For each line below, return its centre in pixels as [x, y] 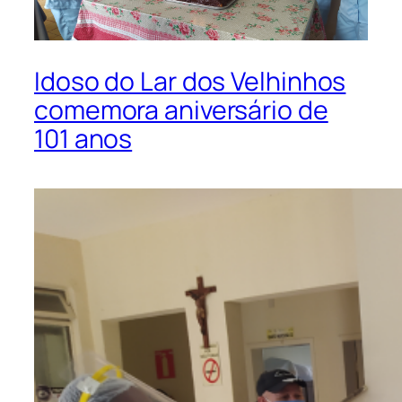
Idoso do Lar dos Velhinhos [190, 81]
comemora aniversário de [181, 109]
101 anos [83, 138]
